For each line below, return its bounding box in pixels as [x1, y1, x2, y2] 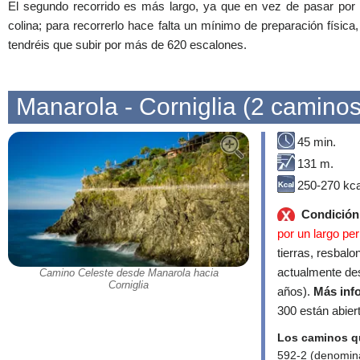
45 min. [297, 134, 336, 149]
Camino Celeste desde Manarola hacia [39, 267, 219, 280]
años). [277, 284, 313, 298]
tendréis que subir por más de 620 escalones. [8, 37, 247, 51]
